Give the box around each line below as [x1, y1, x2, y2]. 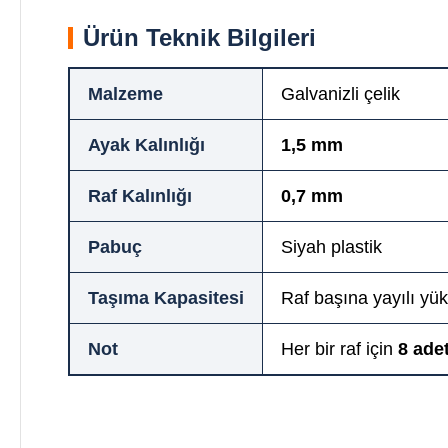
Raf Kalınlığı [88, 186, 192, 206]
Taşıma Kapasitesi [88, 288, 244, 308]
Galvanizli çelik [281, 84, 400, 104]
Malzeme [88, 84, 163, 104]
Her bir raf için [281, 339, 398, 359]
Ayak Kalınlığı [88, 135, 205, 155]
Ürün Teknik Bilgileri [83, 24, 316, 51]
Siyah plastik [281, 237, 382, 257]
